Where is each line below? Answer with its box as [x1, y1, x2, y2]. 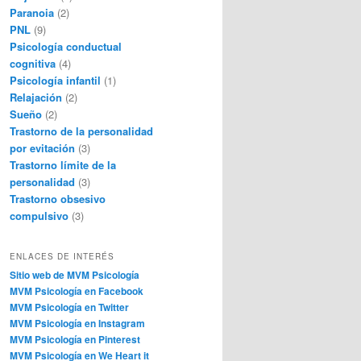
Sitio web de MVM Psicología [10, 267, 139, 282]
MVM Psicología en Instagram [10, 315, 145, 330]
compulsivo [10, 208, 68, 224]
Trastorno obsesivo [10, 191, 106, 207]
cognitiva [10, 56, 56, 72]
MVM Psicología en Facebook [10, 283, 143, 298]
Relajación [10, 89, 62, 106]
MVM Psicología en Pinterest [10, 331, 140, 346]
